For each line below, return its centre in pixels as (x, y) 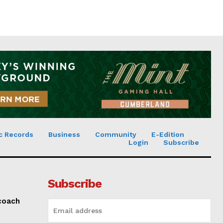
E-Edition (168, 134)
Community (116, 134)
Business (64, 134)
